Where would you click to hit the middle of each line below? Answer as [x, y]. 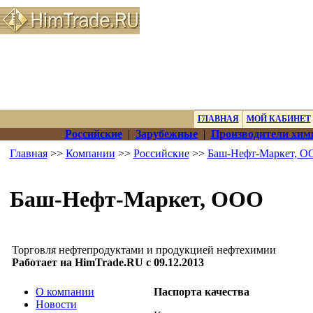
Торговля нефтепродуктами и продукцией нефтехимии [144, 250]
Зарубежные [166, 134]
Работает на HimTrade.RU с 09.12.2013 [108, 262]
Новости [56, 304]
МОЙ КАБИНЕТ [278, 119]
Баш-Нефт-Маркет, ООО [136, 199]
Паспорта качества [202, 292]
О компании [65, 292]
